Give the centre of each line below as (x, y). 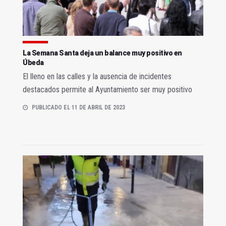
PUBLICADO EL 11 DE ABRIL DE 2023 (78, 108)
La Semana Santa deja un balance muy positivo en (102, 53)
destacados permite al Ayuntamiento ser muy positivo (107, 90)
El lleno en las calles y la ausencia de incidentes (97, 77)
